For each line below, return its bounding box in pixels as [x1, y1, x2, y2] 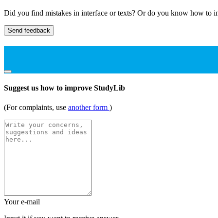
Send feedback [8, 26, 50, 34]
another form [68, 103, 109, 111]
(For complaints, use [4, 103, 68, 111]
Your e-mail [4, 197, 40, 206]
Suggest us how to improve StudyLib [4, 84, 125, 92]
